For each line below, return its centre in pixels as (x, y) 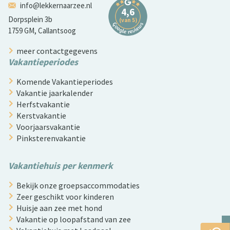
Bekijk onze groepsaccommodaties (78, 185)
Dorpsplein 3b (30, 19)
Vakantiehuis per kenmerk (61, 165)
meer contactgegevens (57, 51)
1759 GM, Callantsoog (42, 30)
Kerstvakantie (41, 115)
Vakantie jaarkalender (55, 93)
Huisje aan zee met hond (59, 208)
